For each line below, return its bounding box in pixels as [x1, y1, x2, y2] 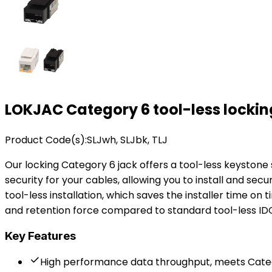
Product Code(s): [5, 132, 87, 147]
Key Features [5, 229, 76, 243]
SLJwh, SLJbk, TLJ [87, 132, 168, 147]
